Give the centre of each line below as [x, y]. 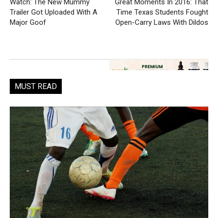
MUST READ [36, 86]
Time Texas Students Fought [162, 12]
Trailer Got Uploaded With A [54, 12]
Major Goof [28, 22]
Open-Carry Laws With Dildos [162, 22]
